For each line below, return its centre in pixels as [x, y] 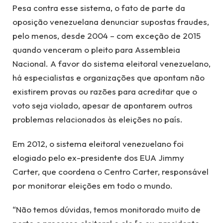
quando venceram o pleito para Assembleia [96, 50]
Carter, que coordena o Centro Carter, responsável [111, 171]
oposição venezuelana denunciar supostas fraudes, [111, 22]
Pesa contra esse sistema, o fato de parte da [99, 8]
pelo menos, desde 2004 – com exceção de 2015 [107, 36]
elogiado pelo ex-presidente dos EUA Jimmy [98, 157]
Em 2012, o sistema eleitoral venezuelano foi [98, 143]
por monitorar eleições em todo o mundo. [93, 185]
